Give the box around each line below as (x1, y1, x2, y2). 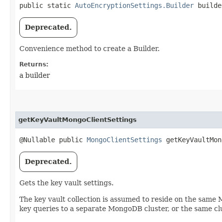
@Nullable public (19, 136, 87, 144)
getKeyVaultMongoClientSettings (18, 116, 137, 123)
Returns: (19, 61, 49, 68)
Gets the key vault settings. (19, 179, 113, 187)
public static (19, 1, 75, 9)
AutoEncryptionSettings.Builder (75, 1, 194, 9)
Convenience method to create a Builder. (19, 45, 160, 53)
